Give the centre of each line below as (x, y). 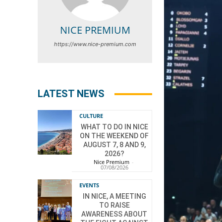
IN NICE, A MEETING (114, 196)
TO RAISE (114, 205)
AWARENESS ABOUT (114, 214)
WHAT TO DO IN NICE (114, 127)
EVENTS (89, 185)
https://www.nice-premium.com (95, 44)
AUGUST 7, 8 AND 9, (114, 145)
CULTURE (91, 116)
